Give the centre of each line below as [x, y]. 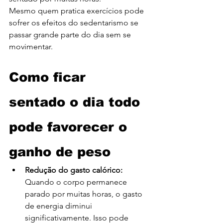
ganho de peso [60, 152]
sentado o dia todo [77, 102]
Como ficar [50, 77]
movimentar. [31, 47]
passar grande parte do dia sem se [71, 35]
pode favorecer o [70, 127]
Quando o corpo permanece [77, 182]
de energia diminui [59, 206]
